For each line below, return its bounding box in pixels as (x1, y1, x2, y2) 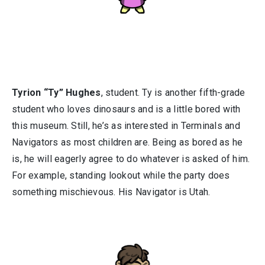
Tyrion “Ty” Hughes (12, 87, 101, 99)
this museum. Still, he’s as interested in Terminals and (12, 120, 240, 132)
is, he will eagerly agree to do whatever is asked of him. (12, 153, 250, 165)
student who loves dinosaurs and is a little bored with (12, 104, 241, 115)
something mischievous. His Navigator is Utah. (12, 186, 211, 198)
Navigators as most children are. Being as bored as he (12, 137, 243, 148)
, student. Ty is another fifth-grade (101, 87, 245, 99)
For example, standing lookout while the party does (12, 170, 230, 182)
